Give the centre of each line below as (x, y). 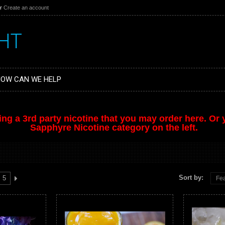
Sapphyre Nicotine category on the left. (115, 128)
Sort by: (192, 178)
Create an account (26, 8)
